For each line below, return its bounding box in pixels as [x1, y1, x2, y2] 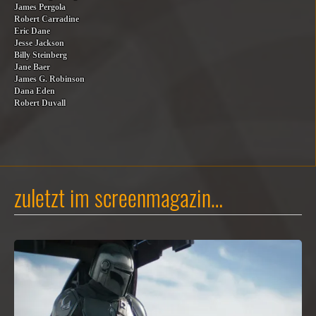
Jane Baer [14, 63, 50, 72]
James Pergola [14, 3, 66, 12]
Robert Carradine [14, 15, 79, 24]
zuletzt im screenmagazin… [14, 181, 223, 214]
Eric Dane [14, 27, 50, 36]
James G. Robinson [14, 75, 85, 84]
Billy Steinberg [14, 51, 67, 60]
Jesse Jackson [14, 39, 64, 48]
